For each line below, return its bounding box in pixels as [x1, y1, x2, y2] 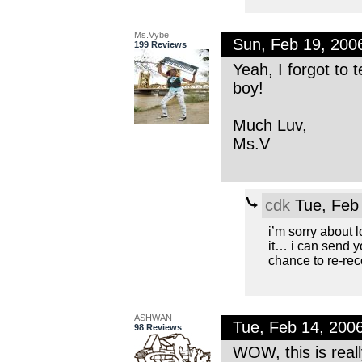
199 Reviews [133, 39, 187, 49]
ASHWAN [133, 312, 172, 322]
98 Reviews [133, 322, 182, 332]
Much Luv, [232, 116, 307, 134]
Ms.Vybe [133, 29, 169, 40]
